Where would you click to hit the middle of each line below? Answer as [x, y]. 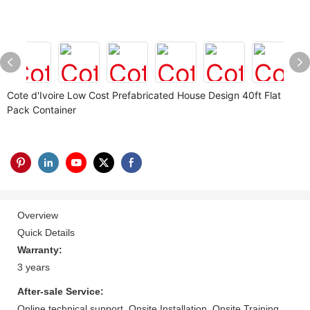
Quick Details [46, 232]
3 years [34, 267]
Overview [38, 215]
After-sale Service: [61, 291]
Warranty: [40, 249]
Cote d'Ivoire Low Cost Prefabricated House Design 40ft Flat [144, 95]
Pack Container [42, 110]
